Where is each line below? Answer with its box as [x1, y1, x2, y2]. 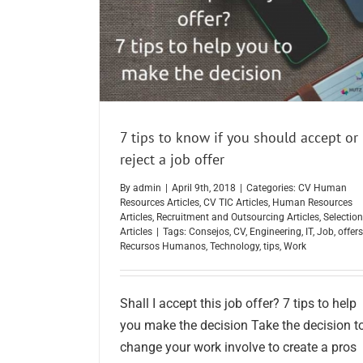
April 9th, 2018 [172, 181, 236, 194]
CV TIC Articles [203, 196, 268, 208]
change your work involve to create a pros [120, 339, 357, 355]
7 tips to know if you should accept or [120, 128, 358, 147]
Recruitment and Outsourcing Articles [156, 211, 319, 223]
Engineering [250, 225, 301, 237]
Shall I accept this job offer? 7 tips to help [120, 295, 357, 311]
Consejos [189, 225, 229, 237]
